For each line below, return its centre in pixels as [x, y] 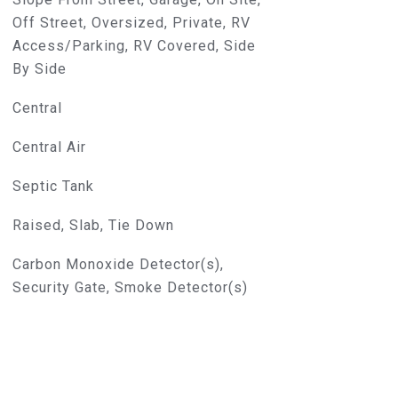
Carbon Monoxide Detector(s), [118, 264]
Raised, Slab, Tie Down [93, 225]
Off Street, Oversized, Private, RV [131, 23]
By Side [39, 69]
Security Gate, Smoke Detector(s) [130, 287]
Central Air [49, 147]
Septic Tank [53, 186]
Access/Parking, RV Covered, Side [134, 46]
